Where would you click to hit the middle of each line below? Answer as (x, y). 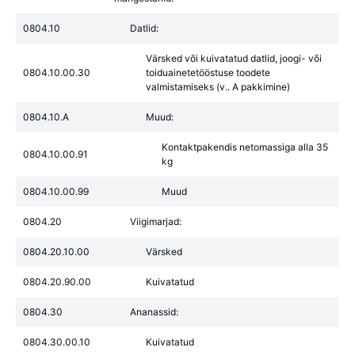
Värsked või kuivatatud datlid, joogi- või (234, 58)
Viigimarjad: (156, 221)
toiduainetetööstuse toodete (208, 73)
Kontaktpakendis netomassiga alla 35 (245, 147)
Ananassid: (154, 312)
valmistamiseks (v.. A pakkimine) (218, 87)
